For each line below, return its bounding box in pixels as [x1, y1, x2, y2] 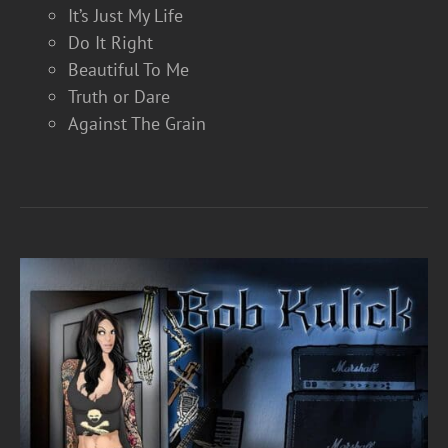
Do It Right [68, 31, 154, 54]
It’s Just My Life [68, 4, 184, 27]
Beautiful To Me [68, 58, 190, 81]
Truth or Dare [68, 85, 171, 108]
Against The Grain [68, 112, 207, 135]
